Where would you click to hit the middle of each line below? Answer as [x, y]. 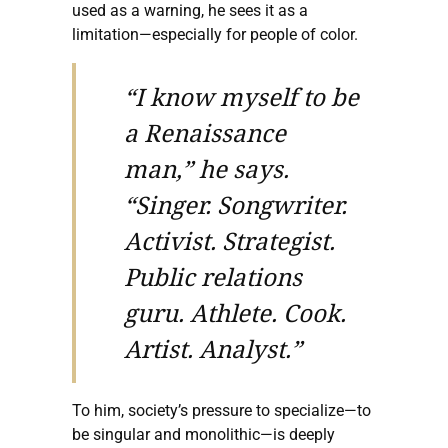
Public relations [213, 277]
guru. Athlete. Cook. [235, 313]
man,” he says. [206, 169]
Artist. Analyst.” [213, 349]
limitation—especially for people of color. [215, 35]
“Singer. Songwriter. [235, 205]
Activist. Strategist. [229, 241]
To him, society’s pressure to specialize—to [221, 411]
